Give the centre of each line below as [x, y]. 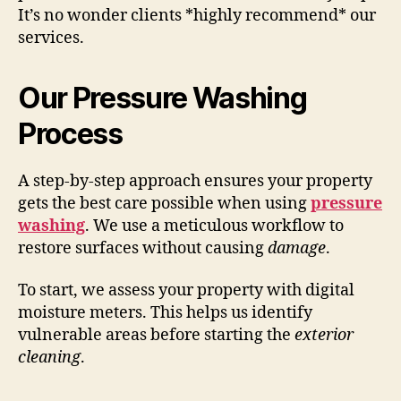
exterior [324, 336]
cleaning [49, 358]
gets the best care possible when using [164, 203]
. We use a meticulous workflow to [214, 226]
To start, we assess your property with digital [186, 291]
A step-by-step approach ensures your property [195, 181]
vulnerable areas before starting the [156, 336]
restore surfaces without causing [143, 248]
